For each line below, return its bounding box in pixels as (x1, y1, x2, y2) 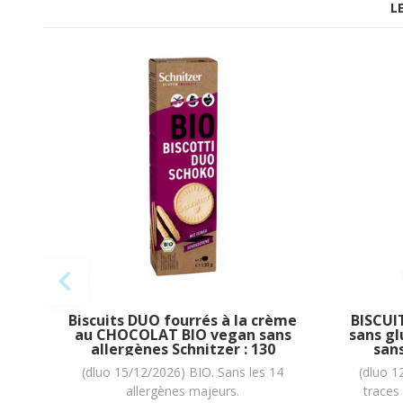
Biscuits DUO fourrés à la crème (68, 310, 298, 331)
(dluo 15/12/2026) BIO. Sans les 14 (82, 363, 284, 381)
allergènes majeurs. (126, 381, 240, 399)
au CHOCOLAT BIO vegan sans (74, 325, 291, 345)
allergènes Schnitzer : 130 (90, 339, 275, 360)
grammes (148, 354, 219, 374)
